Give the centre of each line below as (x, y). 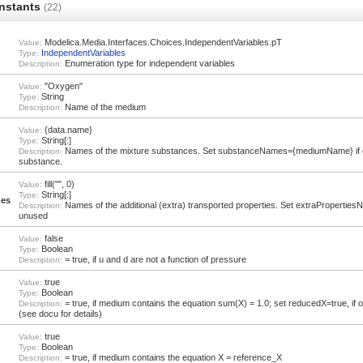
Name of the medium (104, 107)
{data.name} (67, 130)
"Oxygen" (62, 86)
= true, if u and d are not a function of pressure (154, 259)
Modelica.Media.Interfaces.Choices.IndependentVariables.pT (162, 42)
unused (33, 216)
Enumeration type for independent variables (148, 63)
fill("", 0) (58, 184)
